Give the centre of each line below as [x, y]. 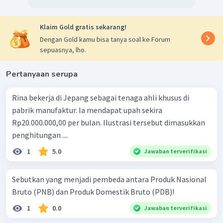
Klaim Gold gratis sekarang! [83, 27]
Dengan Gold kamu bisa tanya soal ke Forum [105, 39]
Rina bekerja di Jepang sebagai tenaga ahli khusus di [101, 97]
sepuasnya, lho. [63, 50]
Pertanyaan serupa [42, 74]
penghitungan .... [40, 135]
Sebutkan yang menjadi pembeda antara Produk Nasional [109, 179]
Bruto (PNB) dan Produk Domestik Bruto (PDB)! [93, 191]
